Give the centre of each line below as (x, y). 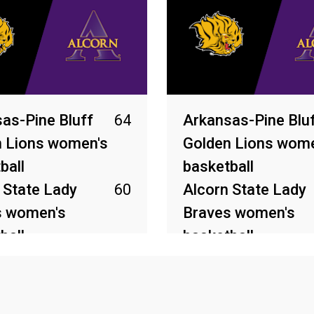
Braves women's (239, 213)
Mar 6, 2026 (212, 267)
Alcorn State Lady (245, 190)
